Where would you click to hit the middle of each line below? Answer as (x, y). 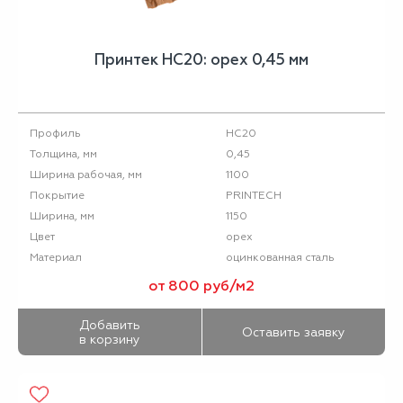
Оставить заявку (293, 332)
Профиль (55, 133)
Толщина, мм (63, 154)
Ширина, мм (62, 216)
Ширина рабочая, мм (86, 175)
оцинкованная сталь (280, 257)
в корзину (109, 339)
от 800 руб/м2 (201, 286)
